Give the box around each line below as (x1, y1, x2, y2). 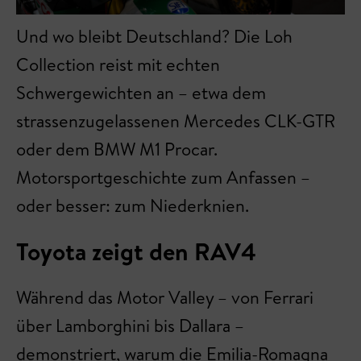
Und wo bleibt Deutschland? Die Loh (16, 24, 293, 48)
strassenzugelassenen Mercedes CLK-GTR (16, 109, 335, 133)
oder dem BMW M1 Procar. (16, 137, 218, 161)
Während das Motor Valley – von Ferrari (16, 285, 313, 309)
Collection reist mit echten (16, 52, 220, 77)
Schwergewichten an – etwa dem (16, 81, 266, 105)
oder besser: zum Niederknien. (16, 193, 249, 218)
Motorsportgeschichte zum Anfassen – (16, 165, 310, 189)
